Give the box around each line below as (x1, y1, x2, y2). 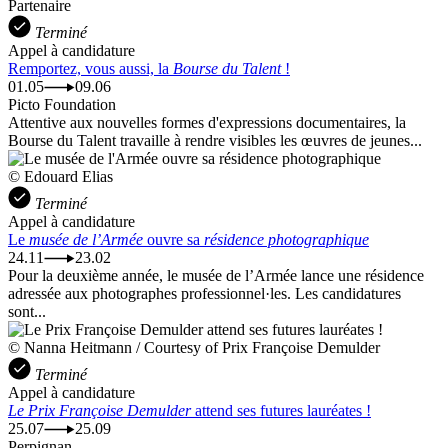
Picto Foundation (8, 95, 116, 113)
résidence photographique (204, 230, 369, 248)
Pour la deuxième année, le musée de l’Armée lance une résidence (8, 266, 424, 284)
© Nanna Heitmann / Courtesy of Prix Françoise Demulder (8, 338, 380, 356)
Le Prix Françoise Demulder (8, 401, 191, 419)
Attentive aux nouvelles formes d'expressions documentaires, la (8, 113, 406, 131)
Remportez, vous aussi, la (8, 59, 173, 77)
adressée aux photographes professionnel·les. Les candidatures (8, 284, 401, 302)
